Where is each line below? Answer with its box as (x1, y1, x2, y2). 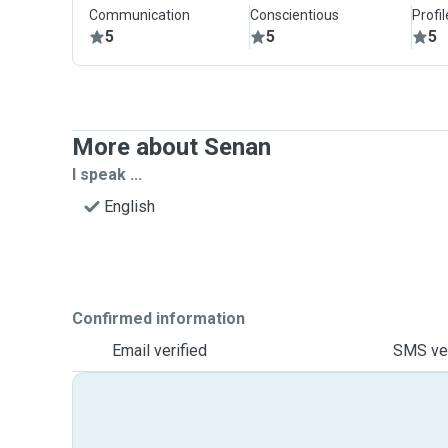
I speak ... (72, 165, 142, 184)
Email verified (112, 341, 207, 360)
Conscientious (250, 7, 340, 23)
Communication (89, 7, 190, 23)
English (104, 197, 155, 216)
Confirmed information (72, 309, 245, 328)
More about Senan (72, 133, 271, 161)
